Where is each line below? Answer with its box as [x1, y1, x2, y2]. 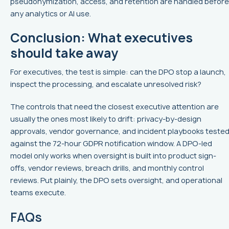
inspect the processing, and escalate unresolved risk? [10, 79, 201, 89]
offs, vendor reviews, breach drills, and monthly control [10, 163, 204, 173]
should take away [10, 44, 118, 62]
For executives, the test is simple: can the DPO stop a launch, [10, 67, 226, 77]
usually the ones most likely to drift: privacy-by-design [10, 114, 201, 124]
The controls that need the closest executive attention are [10, 102, 219, 112]
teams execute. [10, 188, 66, 198]
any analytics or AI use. [10, 9, 91, 19]
